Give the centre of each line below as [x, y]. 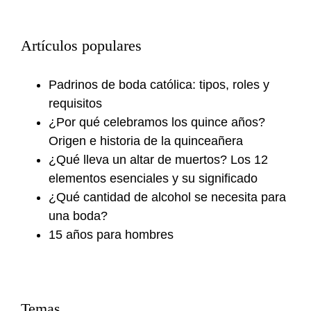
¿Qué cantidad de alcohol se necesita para [167, 197]
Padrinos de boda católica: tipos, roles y [159, 85]
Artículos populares [81, 46]
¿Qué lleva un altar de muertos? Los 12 [158, 160]
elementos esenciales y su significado [153, 179]
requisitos [75, 104]
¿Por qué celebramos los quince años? [157, 123]
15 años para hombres [111, 235]
